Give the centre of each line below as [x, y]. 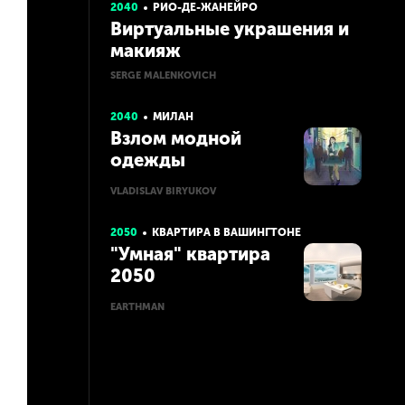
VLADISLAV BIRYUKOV [163, 191]
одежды [148, 160]
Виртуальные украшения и [230, 29]
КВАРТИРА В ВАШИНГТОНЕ [226, 232]
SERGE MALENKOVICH [163, 75]
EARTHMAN [137, 307]
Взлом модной [176, 138]
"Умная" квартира [190, 254]
